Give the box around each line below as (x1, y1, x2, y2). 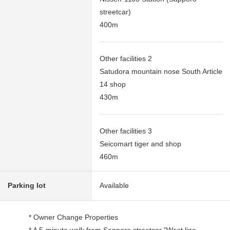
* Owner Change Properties (22, 213, 119, 221)
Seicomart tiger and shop (100, 139, 181, 148)
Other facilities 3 (100, 126, 152, 135)
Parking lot (8, 181, 46, 189)
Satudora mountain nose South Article (100, 67, 222, 75)
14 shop (100, 80, 126, 88)
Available (100, 181, 129, 189)
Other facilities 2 (100, 54, 152, 63)
